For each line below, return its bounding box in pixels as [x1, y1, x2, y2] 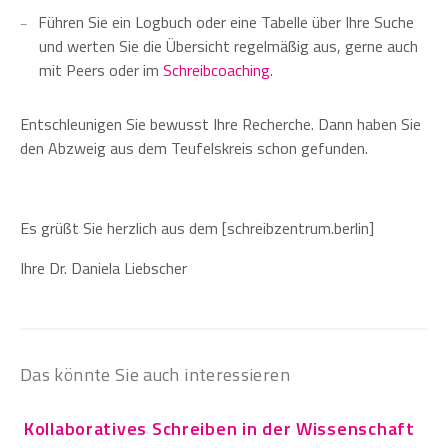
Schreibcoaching [163, 57, 271, 82]
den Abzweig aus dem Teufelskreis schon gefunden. [20, 135, 368, 160]
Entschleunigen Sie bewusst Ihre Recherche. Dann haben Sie [20, 111, 421, 136]
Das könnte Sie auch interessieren [20, 360, 290, 388]
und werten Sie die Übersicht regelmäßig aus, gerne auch [39, 33, 419, 58]
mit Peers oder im [39, 57, 164, 82]
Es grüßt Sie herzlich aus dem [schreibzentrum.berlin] [20, 215, 374, 240]
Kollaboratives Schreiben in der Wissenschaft [24, 414, 415, 442]
